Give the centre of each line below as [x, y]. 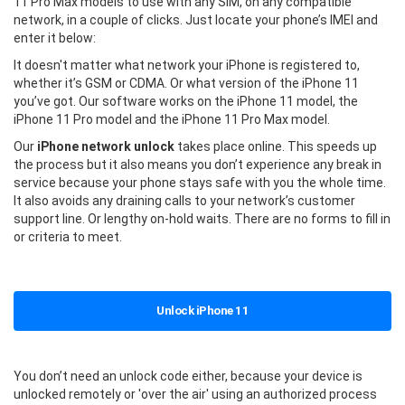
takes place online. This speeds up [276, 146]
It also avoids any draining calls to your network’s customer [184, 200]
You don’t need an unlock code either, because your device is [188, 376]
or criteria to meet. [68, 236]
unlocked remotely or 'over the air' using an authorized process [195, 394]
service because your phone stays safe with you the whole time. [200, 182]
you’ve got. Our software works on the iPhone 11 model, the [186, 101]
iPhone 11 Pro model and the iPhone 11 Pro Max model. [172, 119]
